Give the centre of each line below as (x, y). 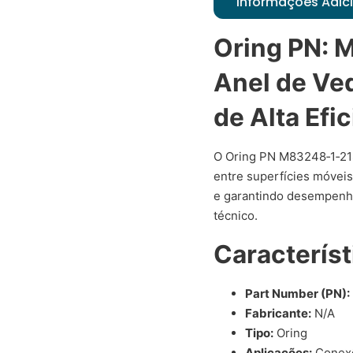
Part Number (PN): (298, 294)
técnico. (236, 216)
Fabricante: (279, 313)
